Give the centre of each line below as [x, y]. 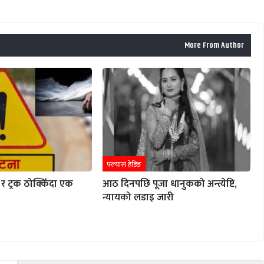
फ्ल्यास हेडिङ [124, 165]
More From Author [214, 45]
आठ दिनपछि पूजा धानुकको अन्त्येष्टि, [169, 184]
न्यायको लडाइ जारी [138, 198]
